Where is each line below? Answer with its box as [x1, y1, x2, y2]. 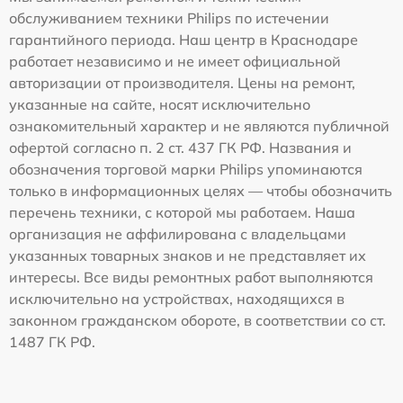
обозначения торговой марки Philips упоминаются [9, 160, 363, 179]
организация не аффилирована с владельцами [9, 225, 346, 244]
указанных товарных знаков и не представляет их [9, 246, 366, 265]
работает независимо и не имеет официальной [9, 52, 341, 71]
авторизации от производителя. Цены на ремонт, [9, 74, 355, 93]
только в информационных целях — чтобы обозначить [9, 182, 392, 201]
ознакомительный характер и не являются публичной [9, 117, 390, 136]
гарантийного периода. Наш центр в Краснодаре [9, 31, 358, 49]
